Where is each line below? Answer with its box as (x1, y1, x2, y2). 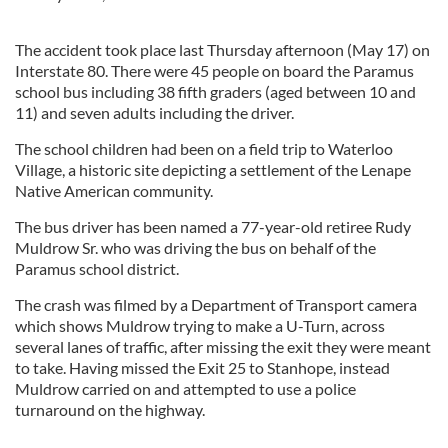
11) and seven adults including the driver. (15, 103, 294, 122)
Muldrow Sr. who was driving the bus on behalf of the (15, 238, 376, 257)
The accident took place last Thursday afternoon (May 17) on (15, 40, 430, 59)
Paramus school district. (15, 259, 179, 278)
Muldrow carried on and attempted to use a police (15, 379, 356, 398)
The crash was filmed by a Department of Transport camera (15, 295, 417, 314)
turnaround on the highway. (15, 400, 205, 419)
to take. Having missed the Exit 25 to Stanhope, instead (15, 358, 390, 377)
